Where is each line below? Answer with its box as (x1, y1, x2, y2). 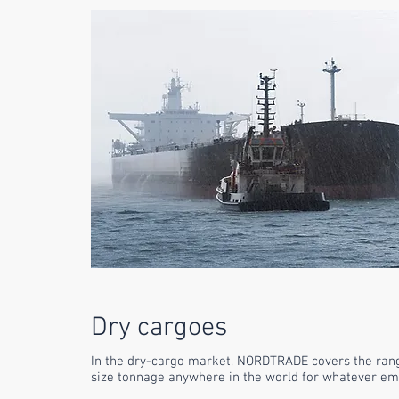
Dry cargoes (91, 312, 227, 345)
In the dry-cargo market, (91, 354, 237, 370)
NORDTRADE (237, 354, 308, 370)
